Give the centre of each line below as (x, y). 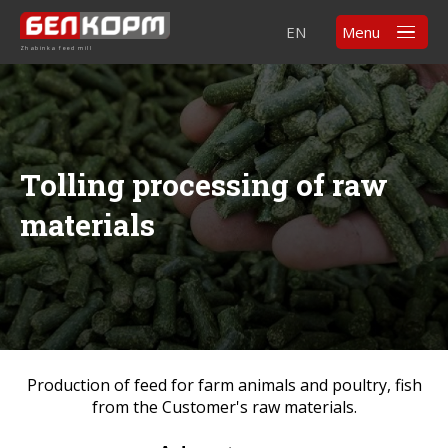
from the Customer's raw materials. (224, 407)
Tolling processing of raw (204, 184)
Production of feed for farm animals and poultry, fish (224, 385)
